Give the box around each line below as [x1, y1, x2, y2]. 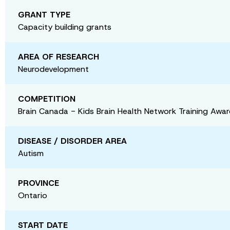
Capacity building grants [18, 22, 111, 32]
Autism [18, 148, 44, 159]
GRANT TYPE [18, 9, 70, 20]
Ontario [18, 190, 47, 201]
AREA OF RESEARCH [18, 51, 99, 62]
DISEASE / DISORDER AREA [18, 136, 127, 146]
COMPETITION [18, 93, 75, 104]
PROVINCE [18, 178, 59, 188]
